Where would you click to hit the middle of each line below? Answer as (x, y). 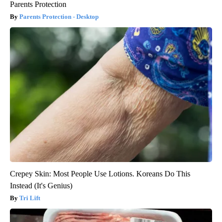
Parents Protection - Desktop (59, 17)
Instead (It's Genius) (41, 186)
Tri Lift (30, 198)
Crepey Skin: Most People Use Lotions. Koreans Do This (100, 174)
